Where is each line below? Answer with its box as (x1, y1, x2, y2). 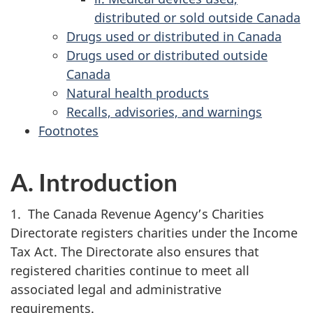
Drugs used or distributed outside (66, 46, 268, 64)
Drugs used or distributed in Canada (66, 27, 282, 45)
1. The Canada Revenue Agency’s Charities (10, 205, 264, 222)
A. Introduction (10, 166, 177, 196)
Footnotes (38, 122, 99, 139)
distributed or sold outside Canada (94, 8, 300, 26)
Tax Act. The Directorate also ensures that (10, 243, 259, 260)
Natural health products (66, 84, 209, 101)
